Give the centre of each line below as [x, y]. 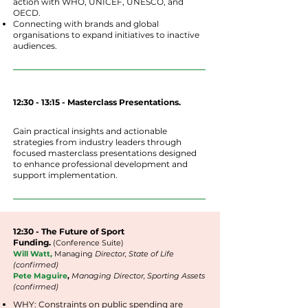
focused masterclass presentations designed [105, 153]
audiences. [35, 46]
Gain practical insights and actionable [90, 131]
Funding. [33, 242]
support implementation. [65, 175]
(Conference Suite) [88, 243]
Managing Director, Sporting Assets [138, 276]
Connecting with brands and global [86, 24]
